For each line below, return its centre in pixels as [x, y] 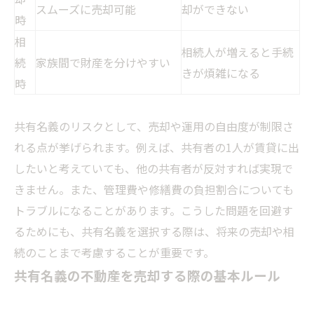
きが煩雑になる [221, 73]
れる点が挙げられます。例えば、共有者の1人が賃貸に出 [157, 148]
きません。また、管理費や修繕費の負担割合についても [154, 190]
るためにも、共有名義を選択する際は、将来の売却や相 [154, 232]
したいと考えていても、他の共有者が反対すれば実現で [153, 169]
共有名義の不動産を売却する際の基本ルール [147, 275]
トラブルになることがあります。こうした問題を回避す [153, 211]
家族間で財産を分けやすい [103, 63]
